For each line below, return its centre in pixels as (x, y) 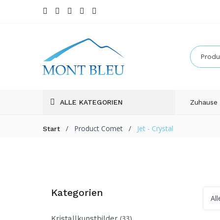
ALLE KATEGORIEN (91, 102)
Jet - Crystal (155, 128)
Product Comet (98, 128)
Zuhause (204, 102)
